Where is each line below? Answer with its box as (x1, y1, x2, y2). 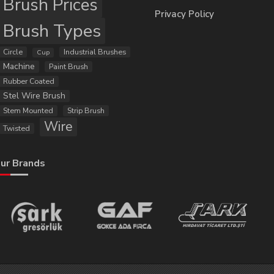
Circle (2, 46, 23, 57)
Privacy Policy (155, 7, 215, 20)
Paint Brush (48, 61, 88, 72)
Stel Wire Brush (2, 90, 65, 102)
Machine (2, 61, 35, 73)
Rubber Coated (2, 76, 54, 87)
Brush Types (2, 19, 101, 43)
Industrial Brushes (63, 46, 126, 57)
